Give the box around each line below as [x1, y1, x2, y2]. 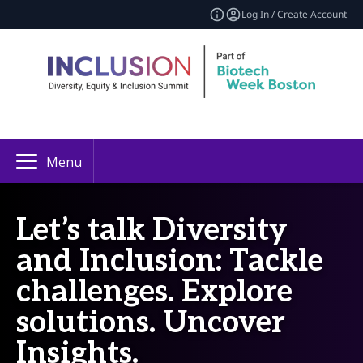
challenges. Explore [16, 274, 293, 310]
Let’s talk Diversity [16, 212, 288, 249]
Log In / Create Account [241, 7, 347, 21]
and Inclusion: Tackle [16, 243, 323, 280]
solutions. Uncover [16, 305, 285, 341]
